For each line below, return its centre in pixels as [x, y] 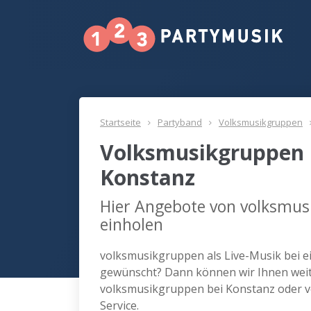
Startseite [120, 122]
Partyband [180, 122]
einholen [132, 224]
